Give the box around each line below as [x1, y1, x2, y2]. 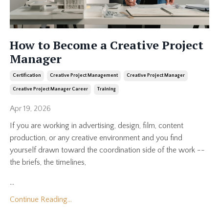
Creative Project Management [50, 72, 118, 78]
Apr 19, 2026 [10, 104, 51, 113]
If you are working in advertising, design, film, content [10, 121, 183, 130]
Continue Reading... [10, 195, 72, 204]
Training [97, 86, 116, 92]
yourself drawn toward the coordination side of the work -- [10, 145, 205, 154]
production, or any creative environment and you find [10, 133, 182, 142]
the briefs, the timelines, [10, 157, 86, 167]
